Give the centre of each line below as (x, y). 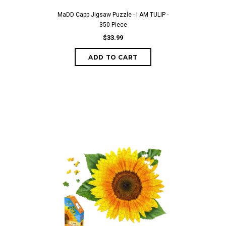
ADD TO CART (113, 57)
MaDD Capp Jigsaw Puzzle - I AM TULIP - (113, 15)
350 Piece (113, 25)
